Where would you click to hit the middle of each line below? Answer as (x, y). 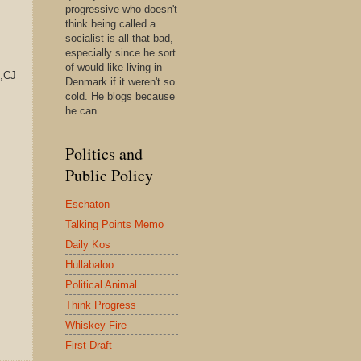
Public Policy (109, 175)
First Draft (89, 345)
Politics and (104, 154)
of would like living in (114, 67)
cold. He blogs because (120, 96)
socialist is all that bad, (119, 38)
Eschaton (87, 204)
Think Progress (101, 305)
